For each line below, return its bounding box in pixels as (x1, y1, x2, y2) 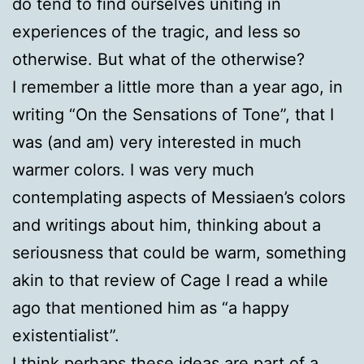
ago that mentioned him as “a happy (12, 297, 289, 318)
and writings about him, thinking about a (12, 214, 321, 235)
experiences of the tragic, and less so (12, 21, 301, 41)
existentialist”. (12, 325, 119, 345)
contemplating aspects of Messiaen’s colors (12, 187, 345, 207)
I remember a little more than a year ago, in (12, 76, 343, 97)
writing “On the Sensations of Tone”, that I (12, 104, 334, 124)
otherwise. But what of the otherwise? (12, 49, 305, 69)
